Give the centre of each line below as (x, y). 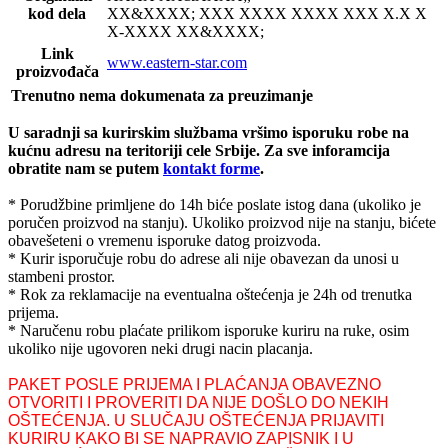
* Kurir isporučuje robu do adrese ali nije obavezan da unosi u (203, 259)
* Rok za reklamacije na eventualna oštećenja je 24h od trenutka (210, 295)
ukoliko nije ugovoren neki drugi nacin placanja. (160, 349)
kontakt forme (211, 169)
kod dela (57, 14)
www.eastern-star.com (177, 63)
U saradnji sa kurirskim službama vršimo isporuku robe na (208, 133)
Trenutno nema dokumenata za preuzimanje (162, 96)
